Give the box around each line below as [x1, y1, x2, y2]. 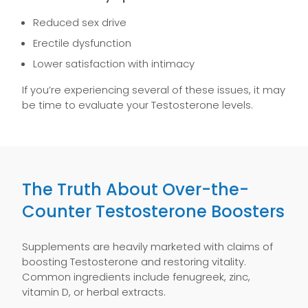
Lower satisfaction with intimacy [33, 56, 195, 71]
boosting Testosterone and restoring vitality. [22, 254, 246, 269]
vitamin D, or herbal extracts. [22, 285, 166, 299]
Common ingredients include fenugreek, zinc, [22, 269, 250, 284]
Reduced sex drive [33, 15, 126, 30]
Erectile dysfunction [33, 36, 131, 50]
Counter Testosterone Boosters [22, 200, 285, 223]
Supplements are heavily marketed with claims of [22, 239, 273, 254]
